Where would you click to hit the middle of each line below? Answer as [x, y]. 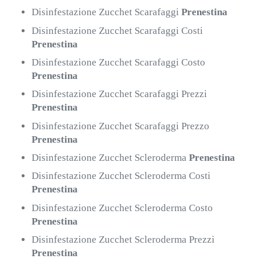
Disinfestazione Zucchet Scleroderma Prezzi [123, 239]
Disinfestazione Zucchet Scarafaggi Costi [118, 30]
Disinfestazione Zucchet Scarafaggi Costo [119, 63]
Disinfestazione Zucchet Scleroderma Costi [121, 176]
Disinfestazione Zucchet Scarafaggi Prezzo [121, 126]
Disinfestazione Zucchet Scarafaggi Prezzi [120, 94]
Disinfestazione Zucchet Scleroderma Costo [123, 208]
